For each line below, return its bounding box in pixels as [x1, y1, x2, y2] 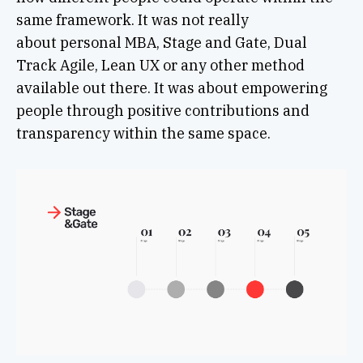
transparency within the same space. [15, 124, 271, 143]
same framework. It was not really [15, 11, 249, 29]
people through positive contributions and [15, 101, 310, 120]
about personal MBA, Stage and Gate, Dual [15, 33, 307, 52]
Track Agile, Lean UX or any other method [15, 56, 305, 75]
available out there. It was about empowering [15, 79, 327, 97]
